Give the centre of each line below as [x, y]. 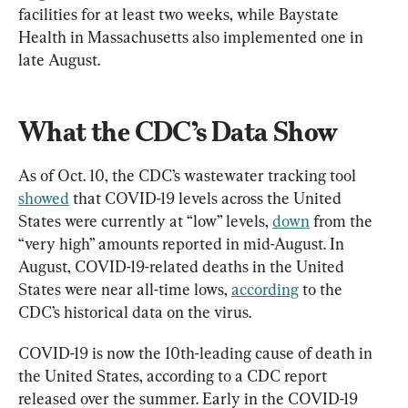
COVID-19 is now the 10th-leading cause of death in [197, 352]
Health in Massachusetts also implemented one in [193, 36]
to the [322, 289]
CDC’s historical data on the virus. [135, 311]
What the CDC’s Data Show [178, 131]
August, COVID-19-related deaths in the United [183, 266]
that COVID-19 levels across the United [207, 198]
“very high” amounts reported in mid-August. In [183, 243]
